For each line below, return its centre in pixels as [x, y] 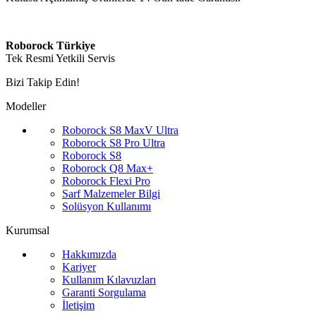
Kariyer [79, 267]
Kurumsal [28, 230]
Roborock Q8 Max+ [108, 168]
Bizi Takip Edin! [43, 82]
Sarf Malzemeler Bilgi [111, 193]
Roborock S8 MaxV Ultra [120, 130]
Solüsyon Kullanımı [107, 206]
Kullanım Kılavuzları [109, 279]
